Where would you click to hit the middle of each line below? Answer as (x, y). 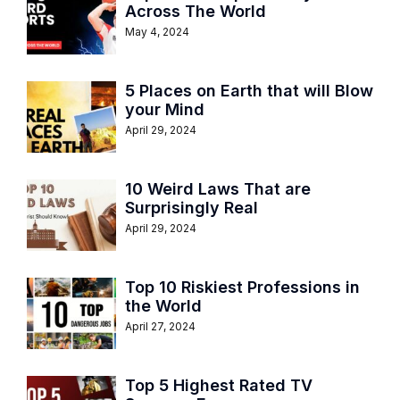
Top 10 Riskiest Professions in (242, 287)
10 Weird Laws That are (218, 188)
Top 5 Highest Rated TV (219, 385)
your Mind (165, 109)
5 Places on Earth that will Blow (249, 90)
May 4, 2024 (157, 31)
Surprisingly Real (192, 207)
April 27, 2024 (160, 326)
